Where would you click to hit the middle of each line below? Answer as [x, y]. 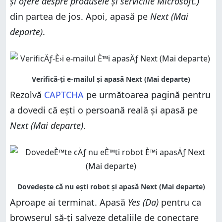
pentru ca [180, 202]
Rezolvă [27, 94]
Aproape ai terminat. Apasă [69, 202]
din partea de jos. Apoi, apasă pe [80, 16]
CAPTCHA [64, 94]
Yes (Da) [143, 202]
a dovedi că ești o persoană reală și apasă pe [104, 110]
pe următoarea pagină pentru [147, 94]
